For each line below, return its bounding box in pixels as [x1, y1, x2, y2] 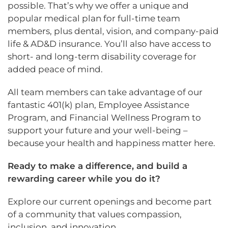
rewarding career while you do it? [8, 174, 160, 184]
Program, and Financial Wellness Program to [8, 112, 201, 123]
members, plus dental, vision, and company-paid [8, 26, 219, 37]
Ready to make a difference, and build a [8, 161, 187, 172]
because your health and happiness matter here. [8, 138, 215, 149]
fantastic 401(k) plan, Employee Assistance [8, 100, 189, 110]
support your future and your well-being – [8, 125, 188, 136]
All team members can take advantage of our [8, 87, 203, 98]
